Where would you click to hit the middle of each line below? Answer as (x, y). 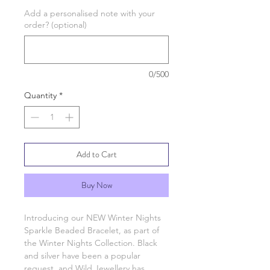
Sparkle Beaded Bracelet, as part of (92, 230)
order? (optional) (55, 25)
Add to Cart (96, 154)
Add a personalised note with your (89, 13)
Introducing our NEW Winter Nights (93, 218)
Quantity (40, 95)
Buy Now (96, 185)
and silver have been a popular (82, 256)
